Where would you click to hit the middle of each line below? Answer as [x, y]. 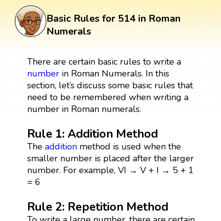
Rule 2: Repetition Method [97, 206]
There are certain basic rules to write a [104, 61]
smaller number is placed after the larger [110, 158]
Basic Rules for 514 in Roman [113, 18]
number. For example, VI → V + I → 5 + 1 [110, 170]
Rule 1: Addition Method [92, 133]
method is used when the [129, 146]
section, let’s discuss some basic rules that [110, 85]
